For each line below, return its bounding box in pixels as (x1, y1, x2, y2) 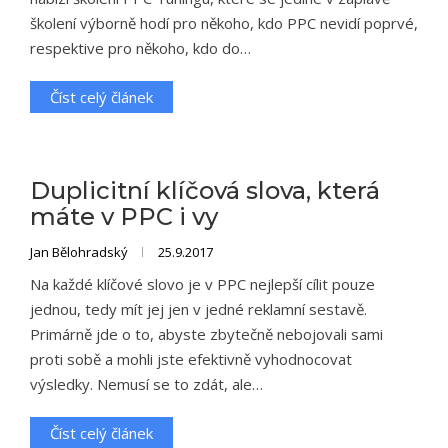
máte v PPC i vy (30, 202, 218, 231)
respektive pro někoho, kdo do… (30, 38, 251, 58)
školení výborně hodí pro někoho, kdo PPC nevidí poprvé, (30, 13, 418, 33)
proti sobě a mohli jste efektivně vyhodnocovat (30, 349, 352, 369)
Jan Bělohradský (30, 243, 131, 261)
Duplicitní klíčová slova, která (30, 176, 380, 205)
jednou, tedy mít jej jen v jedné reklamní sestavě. (30, 299, 367, 319)
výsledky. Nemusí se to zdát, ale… (30, 374, 263, 394)
